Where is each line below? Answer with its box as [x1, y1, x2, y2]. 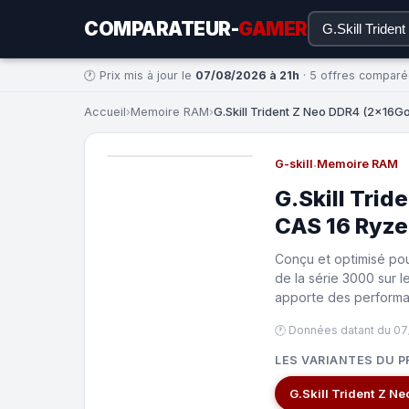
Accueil [84, 105, 126, 119]
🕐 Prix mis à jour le [84, 68, 195, 82]
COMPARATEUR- [84, 17, 238, 40]
